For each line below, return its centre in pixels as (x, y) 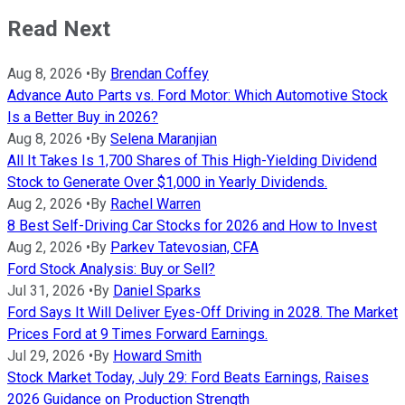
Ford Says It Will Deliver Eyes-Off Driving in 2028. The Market (202, 313)
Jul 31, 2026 (46, 291)
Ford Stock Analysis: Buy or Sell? (111, 269)
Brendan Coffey (160, 74)
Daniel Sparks (157, 291)
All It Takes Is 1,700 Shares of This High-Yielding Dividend (192, 161)
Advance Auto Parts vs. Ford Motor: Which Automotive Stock (198, 96)
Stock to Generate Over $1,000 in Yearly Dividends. (167, 183)
